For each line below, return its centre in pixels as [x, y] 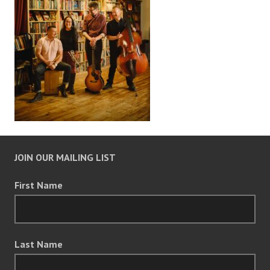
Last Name [39, 244]
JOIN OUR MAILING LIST [65, 158]
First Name [39, 185]
